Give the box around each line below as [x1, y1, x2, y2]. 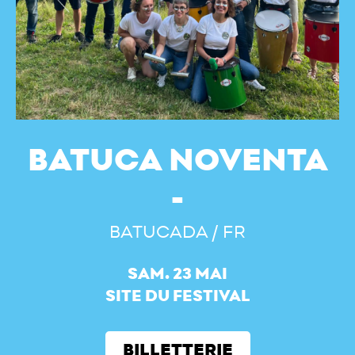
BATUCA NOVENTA [27, 145, 328, 177]
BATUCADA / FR [109, 223, 246, 242]
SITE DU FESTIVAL [105, 288, 250, 305]
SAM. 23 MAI [128, 266, 227, 283]
